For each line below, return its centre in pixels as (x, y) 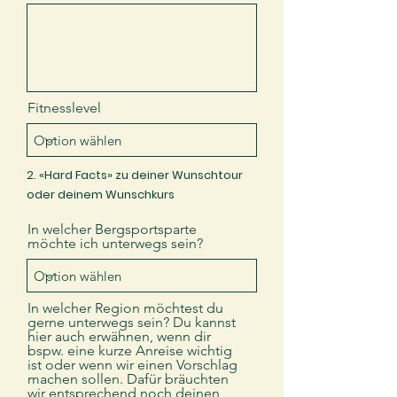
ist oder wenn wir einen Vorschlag (132, 365)
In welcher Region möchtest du (125, 308)
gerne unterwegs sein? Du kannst (132, 322)
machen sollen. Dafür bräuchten (128, 379)
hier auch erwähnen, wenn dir (119, 336)
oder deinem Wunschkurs (101, 195)
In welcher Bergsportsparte (112, 229)
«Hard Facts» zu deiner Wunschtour (141, 175)
